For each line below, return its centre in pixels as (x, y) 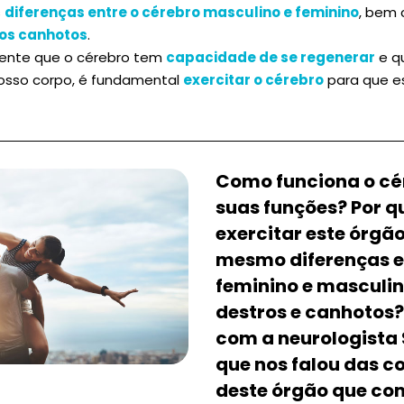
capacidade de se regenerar (271, 57)
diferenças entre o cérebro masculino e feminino (182, 12)
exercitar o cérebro (253, 80)
